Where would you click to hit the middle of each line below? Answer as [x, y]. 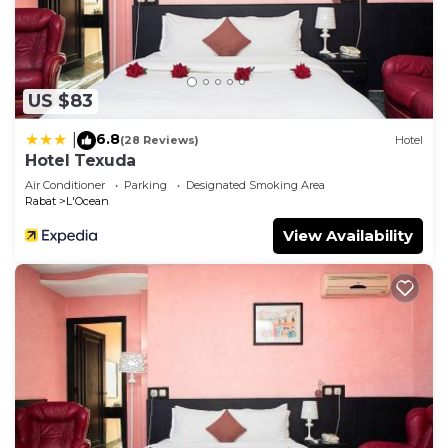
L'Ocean [87, 200]
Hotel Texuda [81, 160]
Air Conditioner [65, 184]
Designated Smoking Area [255, 184]
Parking [145, 184]
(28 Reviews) [159, 140]
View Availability [348, 235]
